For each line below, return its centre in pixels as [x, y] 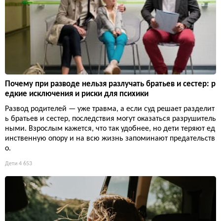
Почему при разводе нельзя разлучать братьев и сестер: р [110, 84]
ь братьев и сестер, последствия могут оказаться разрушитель [110, 119]
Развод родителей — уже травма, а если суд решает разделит [110, 109]
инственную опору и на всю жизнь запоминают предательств [110, 139]
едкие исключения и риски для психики [77, 94]
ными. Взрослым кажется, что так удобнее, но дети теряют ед [110, 129]
